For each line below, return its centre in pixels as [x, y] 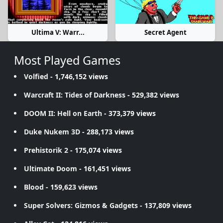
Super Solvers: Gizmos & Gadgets [81, 205]
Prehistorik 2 [46, 150]
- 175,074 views [95, 150]
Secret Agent [165, 32]
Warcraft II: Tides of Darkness [75, 95]
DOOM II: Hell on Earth [63, 113]
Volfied [36, 76]
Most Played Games [67, 60]
